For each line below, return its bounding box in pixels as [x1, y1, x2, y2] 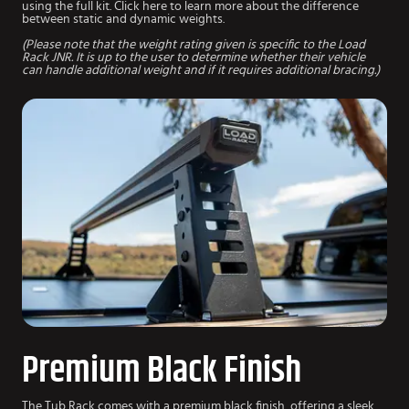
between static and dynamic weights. [22, 12, 225, 26]
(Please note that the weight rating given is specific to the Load [22, 37, 365, 51]
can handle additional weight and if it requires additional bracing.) [22, 63, 380, 77]
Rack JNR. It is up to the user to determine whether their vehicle [22, 50, 365, 64]
